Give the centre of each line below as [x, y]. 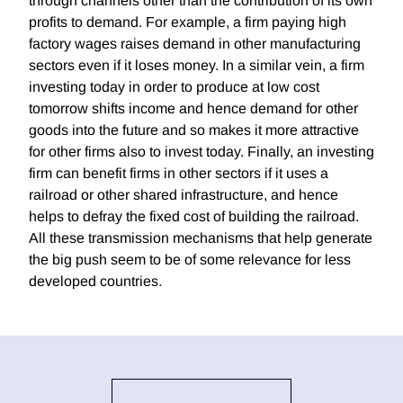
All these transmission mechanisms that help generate [201, 238]
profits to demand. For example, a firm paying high [188, 22]
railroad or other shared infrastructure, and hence [184, 195]
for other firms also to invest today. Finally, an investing [201, 152]
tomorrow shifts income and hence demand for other [193, 109]
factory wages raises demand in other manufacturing [195, 44]
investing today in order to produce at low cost [174, 87]
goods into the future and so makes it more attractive [194, 130]
